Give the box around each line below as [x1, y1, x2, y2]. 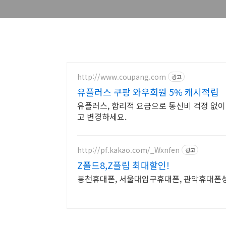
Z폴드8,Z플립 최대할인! [77, 158, 169, 172]
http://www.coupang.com [77, 71, 166, 82]
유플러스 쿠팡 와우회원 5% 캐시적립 [77, 85, 219, 98]
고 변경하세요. [77, 110, 127, 123]
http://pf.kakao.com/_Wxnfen [77, 144, 180, 155]
